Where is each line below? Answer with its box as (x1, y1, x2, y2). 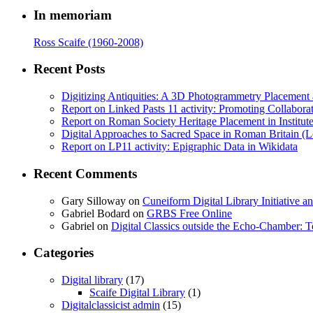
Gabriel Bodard (61, 207, 130, 219)
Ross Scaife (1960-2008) (34, 36, 143, 48)
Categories (34, 245, 94, 261)
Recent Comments (34, 166, 137, 181)
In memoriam (34, 7, 112, 22)
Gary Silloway (61, 194, 126, 207)
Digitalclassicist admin (61, 298, 160, 311)
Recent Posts (34, 61, 105, 77)
